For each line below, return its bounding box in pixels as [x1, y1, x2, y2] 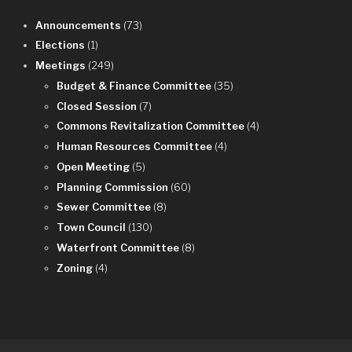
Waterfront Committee [57, 240, 182, 254]
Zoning [57, 261, 96, 274]
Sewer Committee [57, 200, 154, 214]
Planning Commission [57, 180, 171, 193]
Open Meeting [57, 159, 133, 173]
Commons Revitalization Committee [57, 119, 247, 133]
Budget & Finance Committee [57, 79, 214, 92]
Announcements [35, 18, 124, 31]
